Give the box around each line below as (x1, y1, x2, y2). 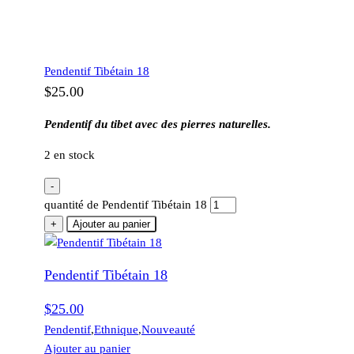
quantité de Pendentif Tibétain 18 (44, 198, 207, 212)
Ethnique (94, 323, 138, 337)
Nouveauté (141, 323, 195, 337)
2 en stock (44, 149, 95, 162)
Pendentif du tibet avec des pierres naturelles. (44, 118, 271, 131)
